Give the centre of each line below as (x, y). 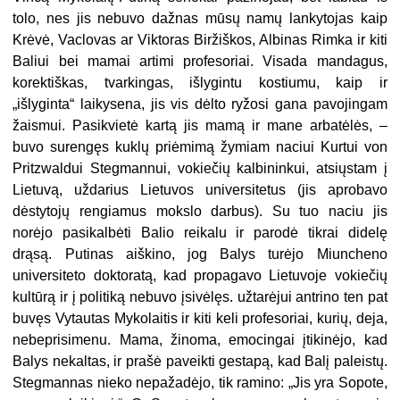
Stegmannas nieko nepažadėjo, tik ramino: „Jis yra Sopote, (200, 383)
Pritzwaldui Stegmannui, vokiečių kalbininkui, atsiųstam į (200, 169)
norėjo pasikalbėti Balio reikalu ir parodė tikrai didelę (200, 233)
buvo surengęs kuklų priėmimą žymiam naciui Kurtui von (200, 147)
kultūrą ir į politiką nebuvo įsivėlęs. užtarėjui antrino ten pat (200, 297)
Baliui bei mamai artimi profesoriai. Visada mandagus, (200, 62)
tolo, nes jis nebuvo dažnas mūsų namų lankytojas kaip (200, 19)
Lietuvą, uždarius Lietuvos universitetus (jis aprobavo (200, 190)
